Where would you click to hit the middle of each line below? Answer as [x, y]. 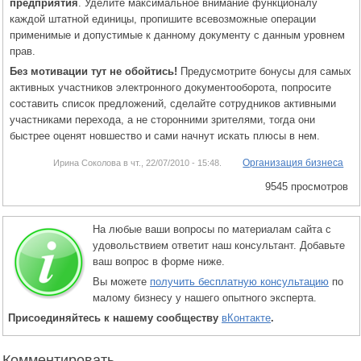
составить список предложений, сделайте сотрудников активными [173, 103]
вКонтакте [246, 317]
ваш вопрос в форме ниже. [159, 261]
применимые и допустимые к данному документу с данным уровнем [177, 35]
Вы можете [121, 281]
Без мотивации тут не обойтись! [93, 71]
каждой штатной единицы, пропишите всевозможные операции [163, 19]
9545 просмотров [307, 186]
